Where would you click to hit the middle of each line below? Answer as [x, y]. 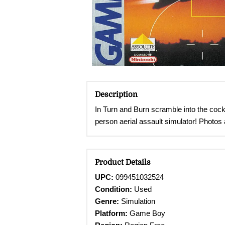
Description [116, 94]
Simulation [137, 201]
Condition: [114, 189]
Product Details [123, 162]
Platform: [112, 213]
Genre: [107, 201]
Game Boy [147, 213]
